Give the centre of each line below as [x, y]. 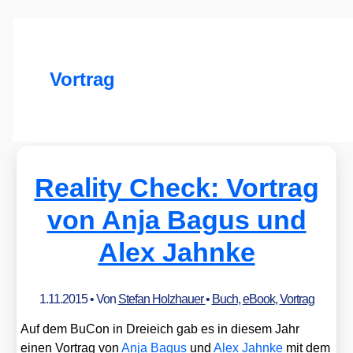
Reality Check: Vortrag [176, 187]
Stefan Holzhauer [162, 299]
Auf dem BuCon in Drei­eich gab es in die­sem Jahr [160, 329]
